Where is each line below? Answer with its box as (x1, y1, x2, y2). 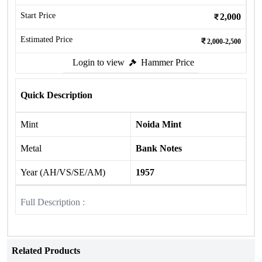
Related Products (12, 246, 80, 256)
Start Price (20, 11, 56, 20)
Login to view (73, 57, 125, 67)
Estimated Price (20, 35, 73, 44)
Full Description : (20, 197, 85, 207)
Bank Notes (136, 143, 182, 153)
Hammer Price (141, 57, 194, 67)
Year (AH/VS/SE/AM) (20, 167, 105, 177)
